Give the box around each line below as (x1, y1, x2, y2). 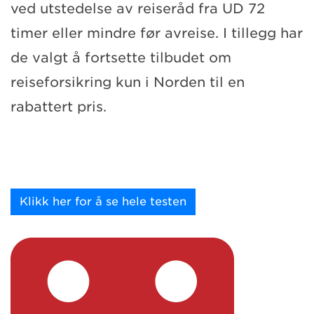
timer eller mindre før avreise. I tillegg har (11, 25, 303, 41)
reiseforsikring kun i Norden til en (11, 74, 245, 90)
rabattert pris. (11, 98, 107, 115)
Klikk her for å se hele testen (20, 194, 186, 208)
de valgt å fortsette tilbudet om (11, 49, 231, 66)
